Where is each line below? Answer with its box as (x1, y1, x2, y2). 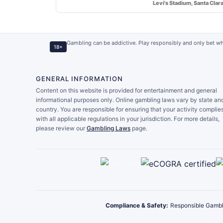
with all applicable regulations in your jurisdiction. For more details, (36, 114, 220, 122)
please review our (36, 124, 87, 132)
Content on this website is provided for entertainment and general (36, 86, 217, 94)
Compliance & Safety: (106, 201, 168, 209)
